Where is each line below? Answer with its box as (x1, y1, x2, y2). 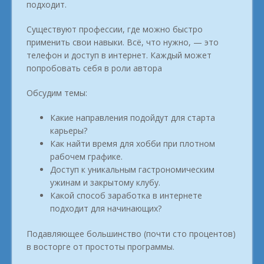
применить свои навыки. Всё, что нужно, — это (27, 36, 219, 48)
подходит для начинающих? (50, 202, 161, 214)
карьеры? (50, 124, 87, 136)
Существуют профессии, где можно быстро (27, 23, 203, 35)
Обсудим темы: (27, 87, 87, 98)
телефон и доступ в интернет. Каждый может (27, 49, 212, 61)
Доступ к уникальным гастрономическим (50, 163, 214, 175)
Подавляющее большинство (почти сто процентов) (27, 227, 236, 239)
